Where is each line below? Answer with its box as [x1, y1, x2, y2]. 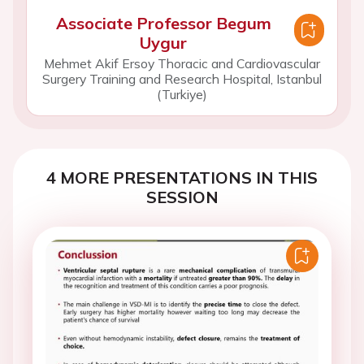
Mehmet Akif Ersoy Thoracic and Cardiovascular [44, 55, 320, 71]
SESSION [145, 187, 219, 207]
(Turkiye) [157, 86, 207, 102]
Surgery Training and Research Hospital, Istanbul [42, 71, 322, 87]
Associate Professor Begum [55, 13, 271, 33]
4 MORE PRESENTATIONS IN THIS [46, 167, 318, 188]
